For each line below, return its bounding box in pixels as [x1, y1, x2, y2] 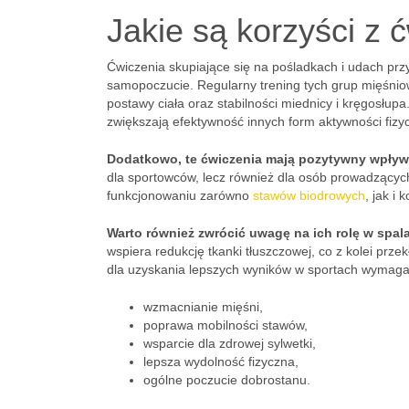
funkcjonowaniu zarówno [107, 188, 253, 203]
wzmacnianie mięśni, [143, 299, 263, 314]
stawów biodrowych [253, 188, 365, 203]
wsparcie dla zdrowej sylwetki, [143, 336, 316, 351]
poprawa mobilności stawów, [143, 318, 308, 332]
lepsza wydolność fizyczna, [143, 354, 299, 369]
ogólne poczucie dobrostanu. [143, 372, 310, 387]
